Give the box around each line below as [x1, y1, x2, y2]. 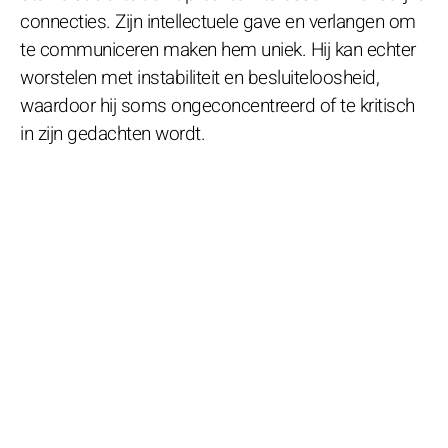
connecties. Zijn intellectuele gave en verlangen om [20, 7, 416, 36]
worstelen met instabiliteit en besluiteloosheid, [20, 63, 379, 92]
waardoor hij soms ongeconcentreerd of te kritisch [20, 91, 415, 120]
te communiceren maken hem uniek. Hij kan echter [20, 35, 416, 64]
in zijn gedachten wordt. [20, 119, 205, 148]
